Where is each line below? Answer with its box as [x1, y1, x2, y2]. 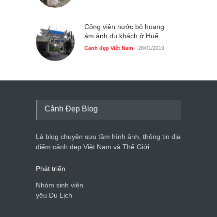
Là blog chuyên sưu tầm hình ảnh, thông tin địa [36, 133, 181, 141]
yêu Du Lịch [36, 191, 72, 200]
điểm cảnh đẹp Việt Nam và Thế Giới [36, 143, 149, 151]
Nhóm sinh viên [36, 181, 83, 189]
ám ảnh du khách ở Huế [84, 32, 158, 40]
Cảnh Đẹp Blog [45, 105, 98, 113]
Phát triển [36, 165, 65, 173]
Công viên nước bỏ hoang [84, 23, 164, 31]
